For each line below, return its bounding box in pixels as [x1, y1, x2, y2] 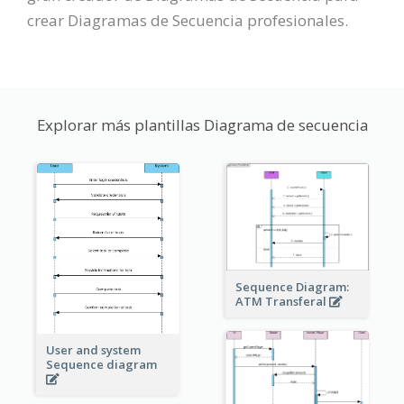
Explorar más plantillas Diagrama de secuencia [36, 115, 368, 136]
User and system [45, 341, 141, 358]
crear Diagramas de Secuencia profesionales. [27, 10, 348, 32]
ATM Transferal [234, 292, 329, 309]
